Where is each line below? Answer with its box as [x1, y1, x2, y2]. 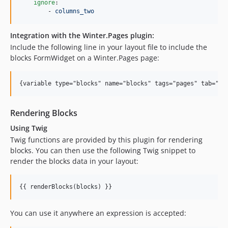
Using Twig [10, 123, 47, 133]
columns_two [55, 8, 94, 15]
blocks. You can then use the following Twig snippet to [10, 146, 195, 155]
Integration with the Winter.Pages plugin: [10, 31, 154, 40]
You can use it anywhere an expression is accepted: [10, 208, 186, 218]
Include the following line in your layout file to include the [10, 42, 207, 52]
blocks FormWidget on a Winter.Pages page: [10, 53, 159, 63]
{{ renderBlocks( [19, 183, 76, 190]
